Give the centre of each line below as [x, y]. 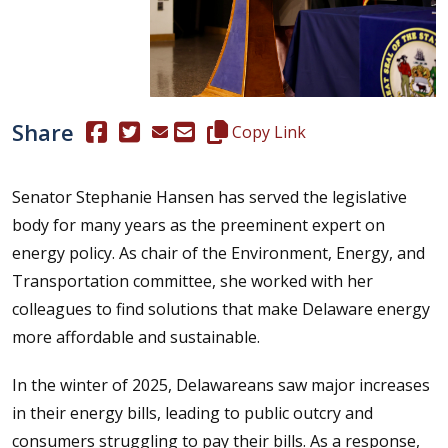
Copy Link [267, 131]
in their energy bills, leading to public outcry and [192, 413]
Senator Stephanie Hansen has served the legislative [209, 197]
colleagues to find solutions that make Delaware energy [221, 309]
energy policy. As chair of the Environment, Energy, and [218, 253]
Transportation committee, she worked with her [192, 281]
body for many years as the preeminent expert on [198, 225]
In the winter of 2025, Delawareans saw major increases [221, 385]
